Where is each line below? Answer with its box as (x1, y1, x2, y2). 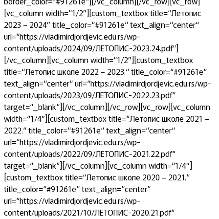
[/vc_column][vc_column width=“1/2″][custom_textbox (4, 54, 193, 66)
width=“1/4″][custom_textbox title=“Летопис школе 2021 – (4, 112, 209, 124)
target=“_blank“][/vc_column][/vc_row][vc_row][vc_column (4, 101, 210, 112)
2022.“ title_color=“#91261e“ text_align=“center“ (4, 124, 175, 136)
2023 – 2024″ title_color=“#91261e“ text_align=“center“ (4, 19, 199, 30)
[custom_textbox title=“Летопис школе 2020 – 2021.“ (4, 171, 190, 183)
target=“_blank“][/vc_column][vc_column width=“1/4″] (4, 159, 192, 171)
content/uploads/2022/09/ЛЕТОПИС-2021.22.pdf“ (4, 148, 175, 159)
